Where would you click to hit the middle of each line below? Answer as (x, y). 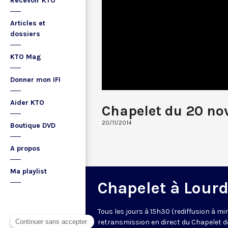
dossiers (25, 34)
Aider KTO (27, 103)
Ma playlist (28, 171)
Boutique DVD (33, 125)
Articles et (28, 23)
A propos (25, 148)
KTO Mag (26, 57)
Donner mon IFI (35, 80)
